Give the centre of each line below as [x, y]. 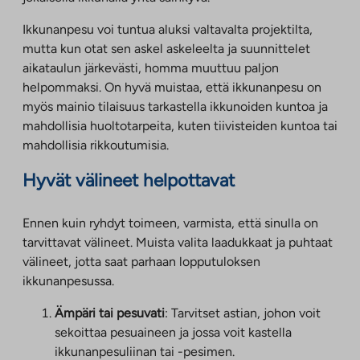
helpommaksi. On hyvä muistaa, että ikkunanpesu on [172, 88]
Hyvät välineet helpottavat [129, 180]
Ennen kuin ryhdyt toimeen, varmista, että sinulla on [170, 223]
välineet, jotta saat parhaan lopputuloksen [141, 261]
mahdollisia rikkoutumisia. [96, 145]
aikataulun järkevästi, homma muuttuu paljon [151, 68]
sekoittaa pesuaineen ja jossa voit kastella [173, 332]
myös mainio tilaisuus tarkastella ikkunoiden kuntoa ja [175, 107]
